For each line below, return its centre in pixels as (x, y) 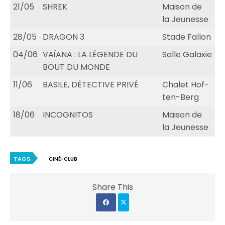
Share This (113, 187)
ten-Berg (181, 97)
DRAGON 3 (64, 37)
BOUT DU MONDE (76, 67)
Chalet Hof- (186, 85)
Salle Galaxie (187, 55)
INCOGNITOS (68, 115)
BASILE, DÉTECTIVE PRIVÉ (91, 85)
